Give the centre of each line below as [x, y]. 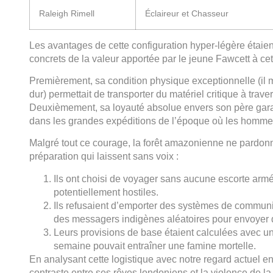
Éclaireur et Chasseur [187, 13]
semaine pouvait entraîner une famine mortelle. [155, 246]
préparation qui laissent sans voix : [104, 157]
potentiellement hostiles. [106, 192]
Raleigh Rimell [67, 13]
